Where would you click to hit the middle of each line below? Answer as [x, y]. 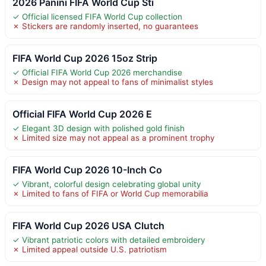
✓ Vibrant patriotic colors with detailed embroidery [109, 240]
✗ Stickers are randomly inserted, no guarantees [105, 26]
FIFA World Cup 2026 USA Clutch [88, 225]
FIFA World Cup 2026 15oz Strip [85, 58]
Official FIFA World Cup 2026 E [82, 114]
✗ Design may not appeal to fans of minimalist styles [113, 82]
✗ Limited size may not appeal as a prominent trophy [113, 137]
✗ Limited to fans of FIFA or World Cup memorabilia [110, 193]
